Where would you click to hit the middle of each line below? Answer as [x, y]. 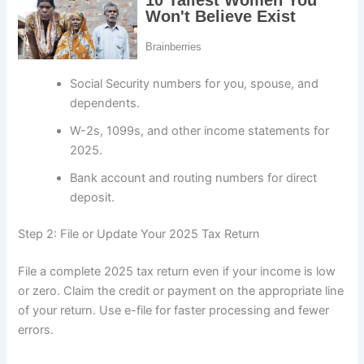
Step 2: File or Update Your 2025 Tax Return [139, 234]
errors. [36, 330]
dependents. [105, 103]
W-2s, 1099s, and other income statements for [200, 130]
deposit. [93, 197]
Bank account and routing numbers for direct [194, 178]
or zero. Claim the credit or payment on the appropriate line [181, 291]
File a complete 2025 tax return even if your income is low [177, 272]
